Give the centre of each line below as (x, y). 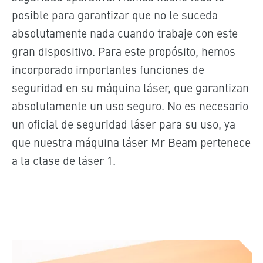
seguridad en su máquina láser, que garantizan (130, 87)
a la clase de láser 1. (63, 160)
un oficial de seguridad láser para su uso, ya (123, 123)
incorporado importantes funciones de (108, 69)
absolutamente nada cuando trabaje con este (124, 32)
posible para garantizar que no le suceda (114, 14)
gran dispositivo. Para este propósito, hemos (123, 50)
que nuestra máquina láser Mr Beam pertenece (131, 141)
